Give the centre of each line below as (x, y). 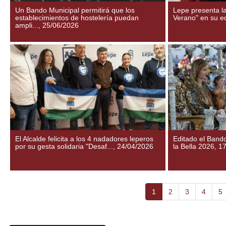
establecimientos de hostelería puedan (77, 18)
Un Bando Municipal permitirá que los (75, 10)
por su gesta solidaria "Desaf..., (66, 146)
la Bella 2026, (196, 146)
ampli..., (29, 25)
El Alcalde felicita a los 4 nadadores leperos (84, 139)
